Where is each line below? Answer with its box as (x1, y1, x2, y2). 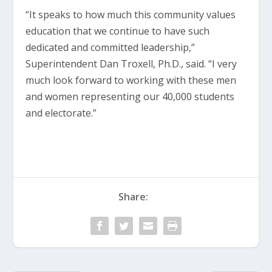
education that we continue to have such (25, 24, 210, 38)
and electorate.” (25, 106, 97, 120)
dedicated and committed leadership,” (25, 41, 195, 55)
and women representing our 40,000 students (25, 90, 235, 104)
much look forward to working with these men (25, 73, 237, 87)
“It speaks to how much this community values (25, 8, 236, 22)
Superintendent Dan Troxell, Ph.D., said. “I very (25, 57, 237, 71)
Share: (118, 190, 148, 204)
